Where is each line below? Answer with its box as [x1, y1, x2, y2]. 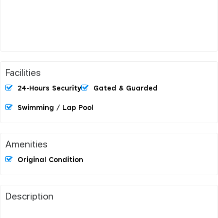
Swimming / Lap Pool [18, 104, 93, 111]
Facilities [5, 65, 41, 78]
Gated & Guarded [93, 85, 158, 92]
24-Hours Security [18, 85, 81, 92]
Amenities [5, 137, 48, 150]
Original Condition [18, 156, 83, 163]
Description [5, 189, 54, 202]
